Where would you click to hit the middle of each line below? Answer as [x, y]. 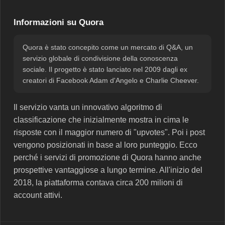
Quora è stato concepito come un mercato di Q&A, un [108, 47]
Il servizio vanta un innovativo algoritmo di [88, 107]
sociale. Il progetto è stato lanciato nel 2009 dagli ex [105, 69]
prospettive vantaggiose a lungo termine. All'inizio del [108, 170]
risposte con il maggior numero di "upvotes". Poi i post [109, 132]
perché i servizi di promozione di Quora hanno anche [107, 157]
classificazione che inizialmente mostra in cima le [101, 120]
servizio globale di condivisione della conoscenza [100, 58]
